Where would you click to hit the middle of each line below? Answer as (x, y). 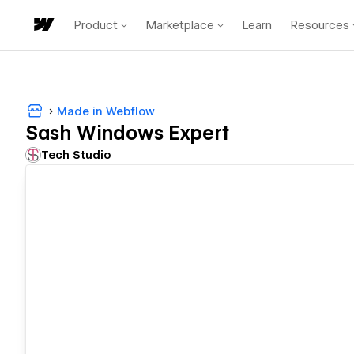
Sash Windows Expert (127, 134)
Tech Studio (76, 155)
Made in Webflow (106, 111)
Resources (320, 25)
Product (96, 25)
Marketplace (180, 25)
